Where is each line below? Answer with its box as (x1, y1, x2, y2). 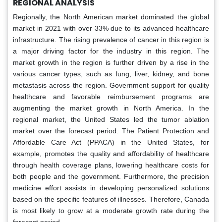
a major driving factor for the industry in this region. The (13, 47, 209, 55)
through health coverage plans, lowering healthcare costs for (13, 161, 209, 169)
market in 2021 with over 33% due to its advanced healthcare (13, 24, 209, 33)
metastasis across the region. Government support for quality (13, 81, 209, 90)
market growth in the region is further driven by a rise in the (13, 58, 209, 67)
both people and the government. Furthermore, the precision (13, 172, 209, 181)
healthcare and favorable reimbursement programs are (13, 93, 209, 101)
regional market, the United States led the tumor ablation (13, 115, 209, 124)
